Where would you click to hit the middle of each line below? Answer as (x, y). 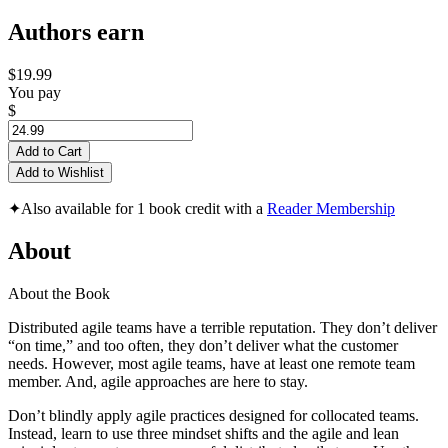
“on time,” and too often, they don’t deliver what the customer (203, 345)
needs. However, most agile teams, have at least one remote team (211, 363)
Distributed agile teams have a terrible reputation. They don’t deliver (222, 327)
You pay (34, 93)
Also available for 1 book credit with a (144, 209)
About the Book (59, 293)
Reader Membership (331, 209)
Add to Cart (49, 152)
